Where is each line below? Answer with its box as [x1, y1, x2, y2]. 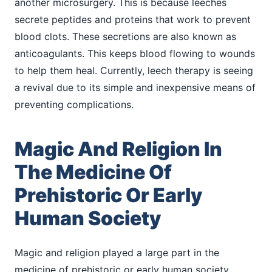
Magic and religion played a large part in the [15, 246, 219, 259]
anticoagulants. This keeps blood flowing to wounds [15, 47, 255, 59]
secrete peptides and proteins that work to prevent [15, 13, 251, 25]
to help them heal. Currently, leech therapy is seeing [15, 64, 253, 76]
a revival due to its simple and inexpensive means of [15, 81, 256, 93]
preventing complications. [15, 98, 134, 110]
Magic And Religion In [15, 137, 222, 161]
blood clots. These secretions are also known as [15, 30, 236, 42]
